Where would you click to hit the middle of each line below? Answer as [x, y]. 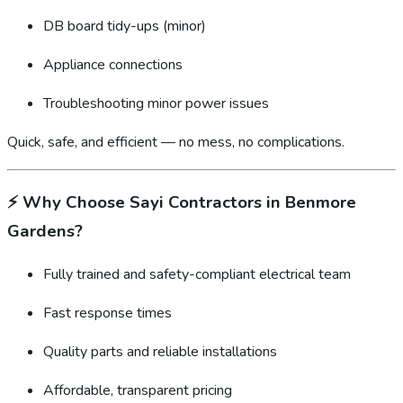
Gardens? [45, 231]
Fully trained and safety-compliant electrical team [197, 274]
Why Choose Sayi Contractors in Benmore [189, 202]
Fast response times [107, 313]
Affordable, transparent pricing [138, 390]
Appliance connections [113, 65]
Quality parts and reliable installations [160, 351]
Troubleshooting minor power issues [156, 104]
